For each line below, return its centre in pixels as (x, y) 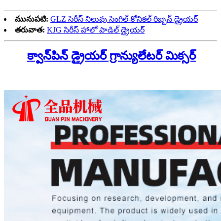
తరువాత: (30, 30)
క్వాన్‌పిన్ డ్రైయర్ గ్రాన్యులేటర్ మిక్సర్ (111, 56)
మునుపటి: (32, 19)
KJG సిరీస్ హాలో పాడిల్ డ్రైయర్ (96, 30)
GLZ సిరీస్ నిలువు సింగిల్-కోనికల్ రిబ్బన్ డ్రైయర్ (124, 19)
